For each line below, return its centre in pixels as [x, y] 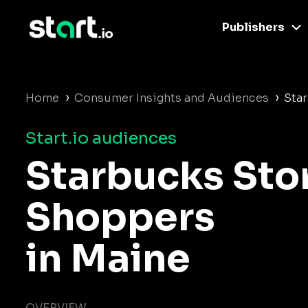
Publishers [253, 27]
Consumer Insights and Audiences [172, 98]
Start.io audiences [101, 138]
